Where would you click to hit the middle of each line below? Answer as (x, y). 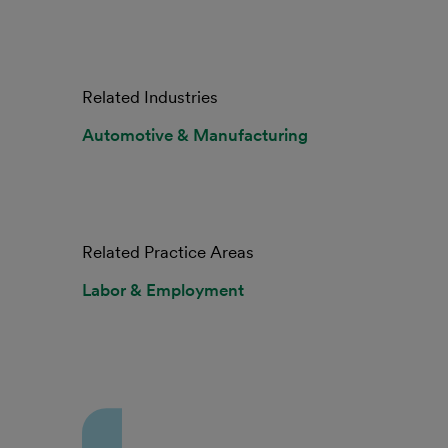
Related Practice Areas (168, 252)
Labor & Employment (163, 290)
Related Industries (150, 97)
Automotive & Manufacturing (195, 135)
